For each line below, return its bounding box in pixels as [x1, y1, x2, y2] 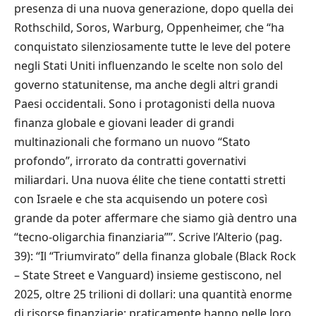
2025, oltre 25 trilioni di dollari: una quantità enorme [14, 286, 292, 302]
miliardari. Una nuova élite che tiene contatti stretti [14, 171, 286, 188]
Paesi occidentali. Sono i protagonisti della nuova [14, 95, 275, 111]
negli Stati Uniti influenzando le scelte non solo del [14, 57, 283, 73]
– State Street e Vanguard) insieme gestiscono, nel [14, 267, 281, 283]
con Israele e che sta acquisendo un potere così [14, 190, 267, 207]
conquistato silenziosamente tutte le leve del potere [14, 38, 291, 54]
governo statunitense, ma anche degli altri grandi [14, 76, 278, 92]
